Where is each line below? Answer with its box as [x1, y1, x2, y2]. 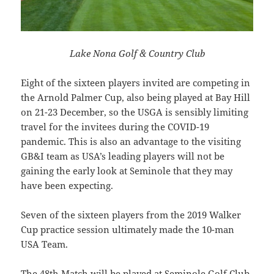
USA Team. [21, 238, 68, 251]
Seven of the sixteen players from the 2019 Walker [21, 209, 242, 221]
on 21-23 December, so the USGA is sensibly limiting [21, 106, 249, 119]
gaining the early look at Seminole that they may [21, 165, 233, 177]
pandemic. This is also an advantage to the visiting [21, 135, 242, 148]
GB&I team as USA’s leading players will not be [21, 150, 225, 163]
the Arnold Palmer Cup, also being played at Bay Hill [21, 91, 251, 104]
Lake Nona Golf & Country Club [69, 47, 205, 60]
